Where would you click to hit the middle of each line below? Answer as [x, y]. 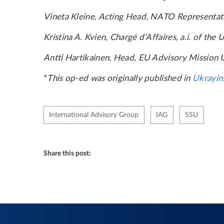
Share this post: [67, 153]
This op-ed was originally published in [119, 78]
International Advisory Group [94, 115]
